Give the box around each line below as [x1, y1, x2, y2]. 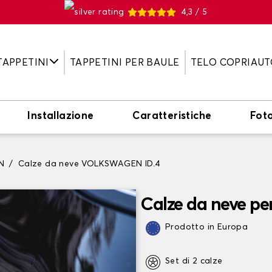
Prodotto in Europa [165, 223, 248, 231]
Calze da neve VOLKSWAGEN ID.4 [18, 160, 161, 168]
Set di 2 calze [165, 257, 223, 265]
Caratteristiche [132, 111, 212, 121]
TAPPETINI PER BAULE [69, 57, 180, 67]
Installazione [27, 111, 94, 121]
